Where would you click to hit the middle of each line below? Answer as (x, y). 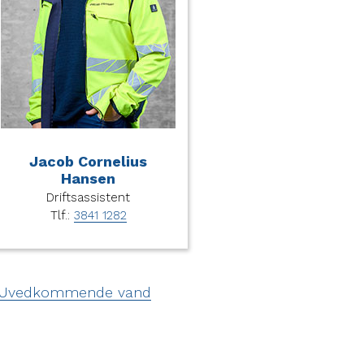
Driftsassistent (88, 197)
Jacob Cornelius (88, 161)
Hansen (88, 178)
